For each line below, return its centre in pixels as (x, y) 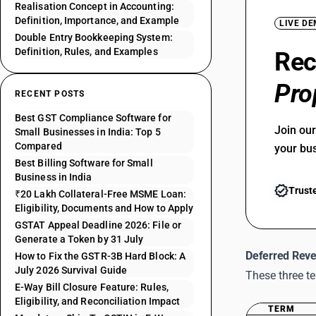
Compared (38, 146)
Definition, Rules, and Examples (86, 51)
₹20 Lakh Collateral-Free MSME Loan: (101, 194)
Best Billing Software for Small (84, 163)
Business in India (54, 177)
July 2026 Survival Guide (71, 270)
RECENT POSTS (50, 94)
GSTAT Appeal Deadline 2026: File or (98, 225)
